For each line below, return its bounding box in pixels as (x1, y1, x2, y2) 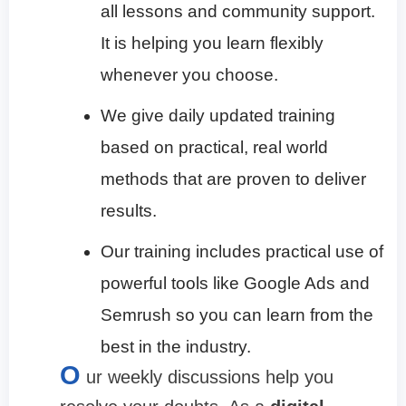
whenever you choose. (101, 64, 278, 84)
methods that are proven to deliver (101, 169, 366, 188)
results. (101, 200, 157, 220)
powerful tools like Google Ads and (101, 273, 370, 293)
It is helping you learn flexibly (101, 33, 324, 53)
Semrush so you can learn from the (101, 304, 373, 324)
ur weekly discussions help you (86, 366, 333, 387)
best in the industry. (101, 336, 251, 356)
